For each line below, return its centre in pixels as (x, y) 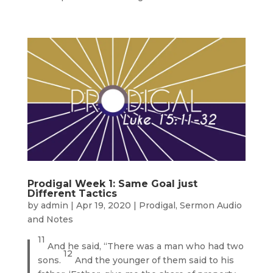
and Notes (50, 219)
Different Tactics (72, 193)
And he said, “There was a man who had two (146, 246)
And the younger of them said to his (155, 260)
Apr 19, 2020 (103, 205)
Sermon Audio (211, 205)
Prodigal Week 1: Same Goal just (112, 183)
